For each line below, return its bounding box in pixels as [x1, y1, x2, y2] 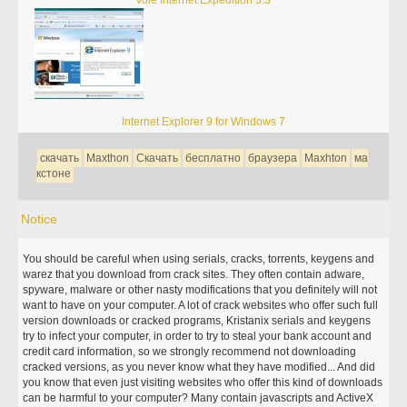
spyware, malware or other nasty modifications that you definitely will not [23, 283, 378, 296]
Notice [21, 212, 58, 226]
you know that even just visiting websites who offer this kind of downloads [23, 376, 383, 389]
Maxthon [86, 152, 130, 164]
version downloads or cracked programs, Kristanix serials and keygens [23, 314, 372, 327]
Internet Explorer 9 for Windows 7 [121, 115, 285, 128]
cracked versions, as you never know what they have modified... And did [23, 361, 376, 373]
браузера [248, 152, 298, 164]
